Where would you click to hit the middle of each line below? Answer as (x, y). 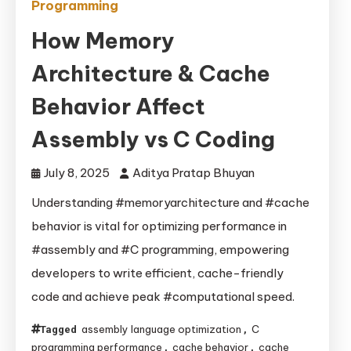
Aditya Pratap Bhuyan (194, 173)
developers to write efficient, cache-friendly (157, 273)
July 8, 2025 (77, 173)
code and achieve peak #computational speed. (163, 297)
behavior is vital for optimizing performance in (159, 226)
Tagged (60, 329)
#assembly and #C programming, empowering (160, 250)
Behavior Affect (118, 106)
